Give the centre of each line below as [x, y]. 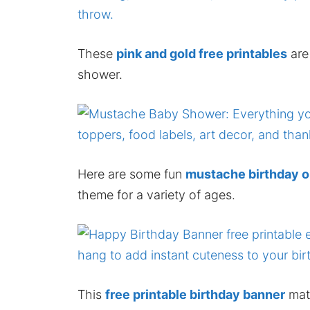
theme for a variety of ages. [156, 195]
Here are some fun [131, 174]
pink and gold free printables [202, 54]
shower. [100, 75]
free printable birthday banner [195, 295]
